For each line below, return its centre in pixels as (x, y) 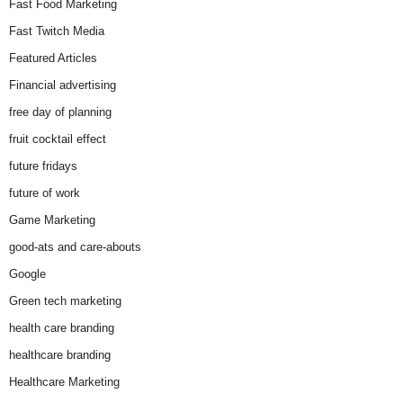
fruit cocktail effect (58, 139)
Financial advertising (63, 85)
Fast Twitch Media (57, 31)
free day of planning (60, 112)
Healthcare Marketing (64, 382)
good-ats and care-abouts (75, 247)
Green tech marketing (65, 301)
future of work (45, 193)
